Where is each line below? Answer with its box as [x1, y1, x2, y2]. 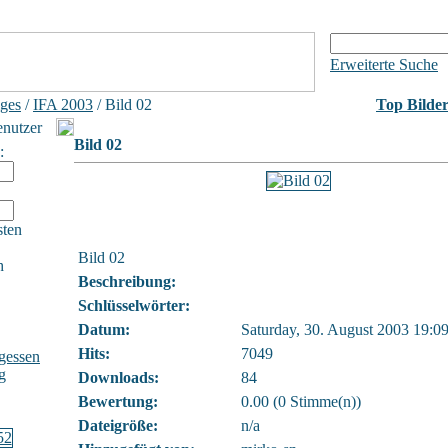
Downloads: [78, 369, 159, 386]
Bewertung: [78, 393, 158, 410]
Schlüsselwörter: [78, 297, 190, 314]
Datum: [78, 321, 130, 338]
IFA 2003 [33, 96, 93, 113]
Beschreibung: [78, 273, 176, 290]
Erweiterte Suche [330, 56, 438, 73]
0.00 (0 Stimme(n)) [241, 393, 361, 410]
